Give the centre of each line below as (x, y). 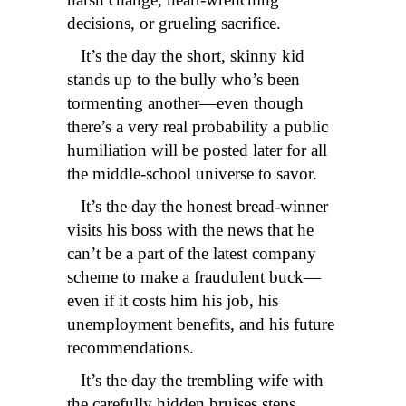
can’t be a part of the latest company (192, 254)
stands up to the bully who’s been (184, 80)
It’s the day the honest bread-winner (198, 207)
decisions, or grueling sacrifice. (174, 24)
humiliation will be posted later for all (197, 150)
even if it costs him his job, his (173, 301)
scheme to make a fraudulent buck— (194, 277)
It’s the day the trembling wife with (195, 381)
